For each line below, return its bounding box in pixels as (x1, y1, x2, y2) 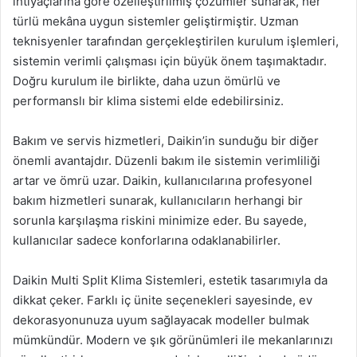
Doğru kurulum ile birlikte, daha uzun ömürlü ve (13, 73, 280, 88)
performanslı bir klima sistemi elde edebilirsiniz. (13, 93, 284, 108)
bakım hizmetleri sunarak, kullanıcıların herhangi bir (13, 193, 303, 208)
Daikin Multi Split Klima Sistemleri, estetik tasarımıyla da (13, 273, 328, 288)
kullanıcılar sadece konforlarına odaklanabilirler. (13, 233, 280, 248)
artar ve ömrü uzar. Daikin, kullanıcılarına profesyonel (13, 173, 312, 188)
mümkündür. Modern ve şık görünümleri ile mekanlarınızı (13, 332, 333, 347)
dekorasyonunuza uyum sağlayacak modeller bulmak (13, 312, 309, 328)
